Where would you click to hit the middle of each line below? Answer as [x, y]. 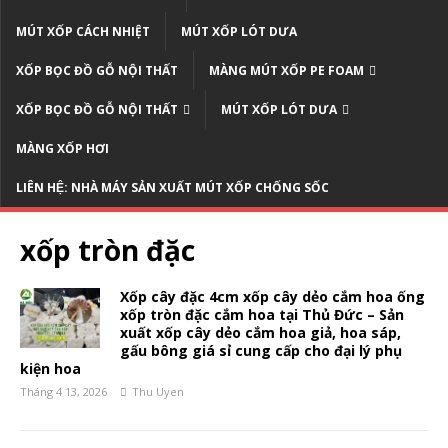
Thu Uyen [158, 391]
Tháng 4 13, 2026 [63, 391]
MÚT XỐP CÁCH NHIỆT [83, 31]
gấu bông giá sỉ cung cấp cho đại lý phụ [261, 350]
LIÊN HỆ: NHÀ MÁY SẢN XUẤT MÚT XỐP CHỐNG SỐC [172, 187]
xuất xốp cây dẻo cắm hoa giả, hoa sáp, [260, 332]
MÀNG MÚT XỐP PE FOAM [286, 70]
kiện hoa [50, 368]
